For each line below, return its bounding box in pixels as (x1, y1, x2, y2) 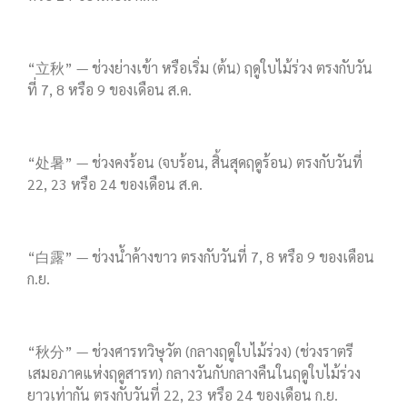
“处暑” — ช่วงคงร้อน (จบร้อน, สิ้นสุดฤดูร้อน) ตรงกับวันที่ (27, 153, 362, 173)
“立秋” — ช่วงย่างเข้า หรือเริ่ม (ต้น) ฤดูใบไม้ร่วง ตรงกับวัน (27, 58, 372, 78)
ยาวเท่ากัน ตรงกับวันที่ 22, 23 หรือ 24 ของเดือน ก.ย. (27, 385, 338, 405)
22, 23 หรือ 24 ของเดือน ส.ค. (27, 174, 203, 194)
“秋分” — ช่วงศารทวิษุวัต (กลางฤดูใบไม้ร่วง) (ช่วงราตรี (27, 342, 353, 362)
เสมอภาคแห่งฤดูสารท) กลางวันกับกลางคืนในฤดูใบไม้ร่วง (27, 363, 361, 383)
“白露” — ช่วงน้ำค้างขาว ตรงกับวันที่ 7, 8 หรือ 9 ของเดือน (27, 247, 374, 267)
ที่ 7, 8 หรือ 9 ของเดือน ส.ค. (27, 80, 192, 100)
